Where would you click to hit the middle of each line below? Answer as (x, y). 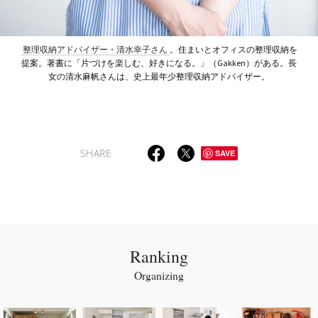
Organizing (159, 275)
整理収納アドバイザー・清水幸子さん (95, 50)
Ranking (159, 257)
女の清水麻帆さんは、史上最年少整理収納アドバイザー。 (159, 77)
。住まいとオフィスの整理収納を (234, 50)
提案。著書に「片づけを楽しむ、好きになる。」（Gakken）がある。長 (159, 63)
